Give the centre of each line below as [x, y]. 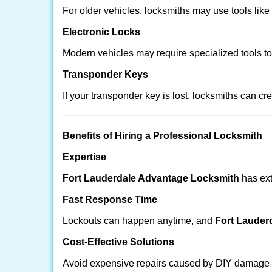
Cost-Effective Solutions [118, 242]
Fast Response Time [110, 199]
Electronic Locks [101, 32]
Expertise [84, 157]
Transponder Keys [105, 74]
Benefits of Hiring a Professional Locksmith [162, 136]
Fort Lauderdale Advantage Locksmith [151, 178]
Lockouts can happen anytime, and [139, 221]
